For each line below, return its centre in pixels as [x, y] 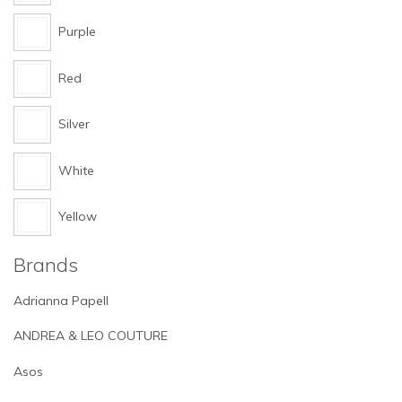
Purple [77, 32]
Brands [46, 265]
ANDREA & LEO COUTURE [91, 336]
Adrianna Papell [61, 300]
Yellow [78, 217]
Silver [74, 124]
